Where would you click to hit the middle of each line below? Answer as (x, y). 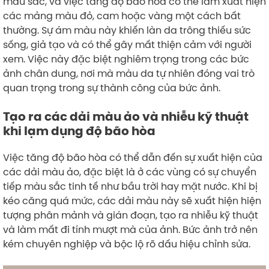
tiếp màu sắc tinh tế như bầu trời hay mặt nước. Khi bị (130, 186)
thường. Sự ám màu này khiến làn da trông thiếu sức (127, 30)
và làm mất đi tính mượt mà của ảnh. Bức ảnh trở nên (130, 229)
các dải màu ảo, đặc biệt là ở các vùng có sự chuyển (130, 171)
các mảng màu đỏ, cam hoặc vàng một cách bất (122, 15)
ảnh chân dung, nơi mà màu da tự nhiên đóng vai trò (129, 73)
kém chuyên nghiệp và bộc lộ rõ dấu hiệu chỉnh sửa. (127, 243)
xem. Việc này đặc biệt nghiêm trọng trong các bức (126, 59)
